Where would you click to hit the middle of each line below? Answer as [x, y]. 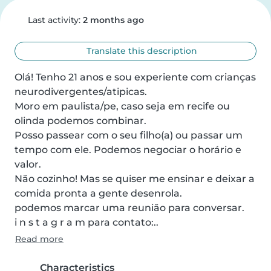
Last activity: [54, 20]
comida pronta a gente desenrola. [98, 193]
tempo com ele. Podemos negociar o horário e [128, 150]
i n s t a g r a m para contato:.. [87, 222]
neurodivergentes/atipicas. [82, 92]
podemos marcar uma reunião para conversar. [129, 208]
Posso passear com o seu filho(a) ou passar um [129, 135]
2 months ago [113, 20]
